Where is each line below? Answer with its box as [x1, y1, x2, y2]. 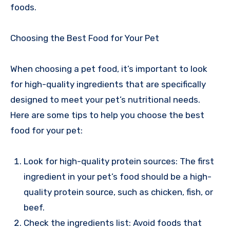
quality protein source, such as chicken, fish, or [23, 187, 213, 198]
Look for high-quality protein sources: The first [23, 156, 214, 167]
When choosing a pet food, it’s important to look [10, 64, 207, 74]
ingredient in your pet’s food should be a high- [23, 171, 212, 182]
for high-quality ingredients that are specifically [10, 79, 206, 90]
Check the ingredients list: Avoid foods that [23, 218, 202, 228]
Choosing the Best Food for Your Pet [10, 33, 159, 44]
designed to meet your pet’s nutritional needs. [10, 94, 200, 105]
